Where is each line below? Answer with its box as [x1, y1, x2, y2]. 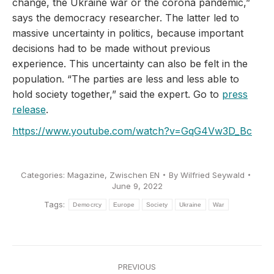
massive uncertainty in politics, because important [12, 26, 243, 39]
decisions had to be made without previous [12, 42, 210, 54]
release [12, 103, 46, 116]
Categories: [20, 169, 67, 180]
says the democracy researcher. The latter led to [12, 11, 239, 24]
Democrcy [73, 201, 102, 208]
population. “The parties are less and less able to [12, 72, 239, 85]
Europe [113, 201, 135, 208]
